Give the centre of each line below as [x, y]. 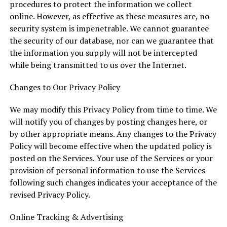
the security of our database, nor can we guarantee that [111, 41]
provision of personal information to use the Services [107, 170]
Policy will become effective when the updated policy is [110, 146]
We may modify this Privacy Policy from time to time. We [113, 109]
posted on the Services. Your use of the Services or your [111, 158]
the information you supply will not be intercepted [103, 53]
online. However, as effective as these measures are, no [109, 16]
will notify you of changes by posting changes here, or [108, 122]
